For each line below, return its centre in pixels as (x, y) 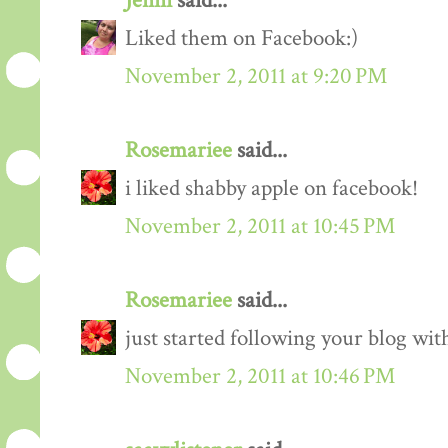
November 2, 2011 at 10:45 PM (260, 227)
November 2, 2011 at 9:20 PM (256, 77)
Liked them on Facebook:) (241, 39)
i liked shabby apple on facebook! (271, 189)
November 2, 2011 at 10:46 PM (260, 377)
